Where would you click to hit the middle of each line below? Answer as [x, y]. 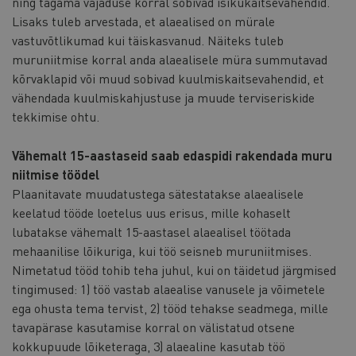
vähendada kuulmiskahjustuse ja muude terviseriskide [163, 97]
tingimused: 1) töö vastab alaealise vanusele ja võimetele [168, 288]
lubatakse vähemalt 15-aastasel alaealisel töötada [151, 231]
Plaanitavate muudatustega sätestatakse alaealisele [158, 193]
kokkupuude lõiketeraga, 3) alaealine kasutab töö [149, 346]
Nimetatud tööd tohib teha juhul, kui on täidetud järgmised [174, 269]
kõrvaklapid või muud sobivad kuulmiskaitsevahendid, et [168, 78]
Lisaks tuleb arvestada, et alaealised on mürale [143, 21]
